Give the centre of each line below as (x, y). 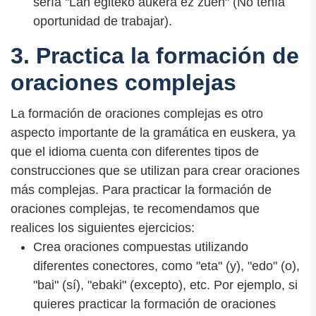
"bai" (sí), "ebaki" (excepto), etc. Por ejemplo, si (165, 285)
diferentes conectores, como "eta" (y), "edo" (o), (166, 266)
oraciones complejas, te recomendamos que (135, 208)
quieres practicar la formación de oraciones (154, 304)
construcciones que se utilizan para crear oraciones (155, 170)
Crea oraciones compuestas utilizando (141, 247)
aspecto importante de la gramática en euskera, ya (153, 132)
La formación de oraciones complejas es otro (137, 113)
